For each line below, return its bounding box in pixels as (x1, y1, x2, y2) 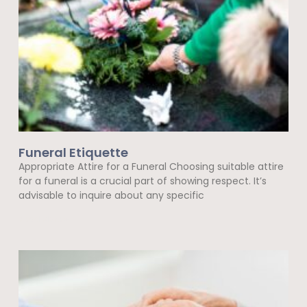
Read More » (18, 213, 69, 225)
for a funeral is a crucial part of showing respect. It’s (18, 174, 267, 188)
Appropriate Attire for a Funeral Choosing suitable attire (18, 160, 284, 174)
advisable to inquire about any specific (18, 188, 204, 203)
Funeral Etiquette (18, 144, 128, 162)
